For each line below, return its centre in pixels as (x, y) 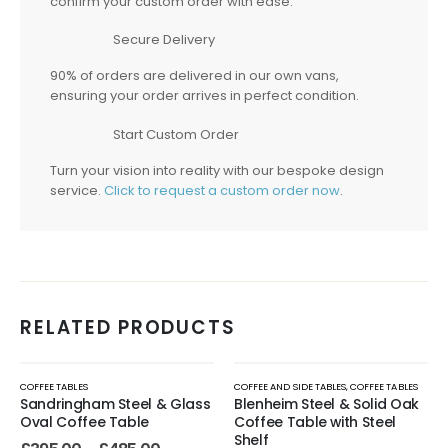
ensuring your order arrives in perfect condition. (204, 96)
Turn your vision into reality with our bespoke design (217, 170)
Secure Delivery (164, 40)
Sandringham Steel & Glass (115, 403)
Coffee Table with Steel (315, 421)
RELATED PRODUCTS (128, 328)
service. (77, 190)
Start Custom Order (176, 134)
